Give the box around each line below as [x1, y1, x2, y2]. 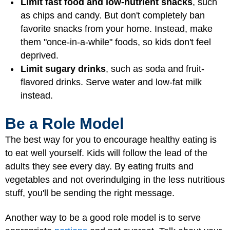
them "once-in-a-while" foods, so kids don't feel [21, 37, 211, 47]
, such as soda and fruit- [106, 64, 204, 74]
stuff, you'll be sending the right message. [5, 187, 175, 198]
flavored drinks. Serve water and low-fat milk [21, 77, 202, 87]
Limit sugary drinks [21, 64, 106, 74]
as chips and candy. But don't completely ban [21, 10, 205, 21]
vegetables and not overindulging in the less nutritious [5, 174, 225, 185]
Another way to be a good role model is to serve [5, 213, 201, 223]
